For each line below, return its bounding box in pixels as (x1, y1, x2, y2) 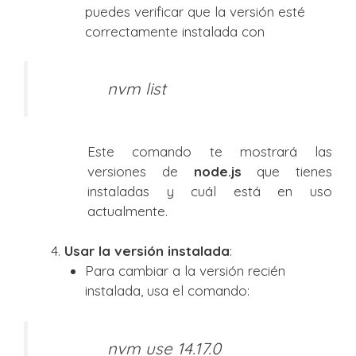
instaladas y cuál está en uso (87, 182, 332, 199)
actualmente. (87, 202, 168, 219)
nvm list (107, 79, 171, 99)
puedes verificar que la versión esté (84, 2, 305, 20)
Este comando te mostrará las (87, 142, 332, 160)
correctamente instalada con (84, 22, 265, 40)
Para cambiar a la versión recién (84, 262, 285, 280)
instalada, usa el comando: (84, 282, 250, 300)
